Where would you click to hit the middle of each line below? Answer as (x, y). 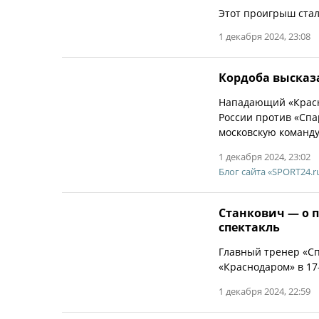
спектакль (249, 227)
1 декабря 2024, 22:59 (265, 291)
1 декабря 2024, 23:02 (265, 157)
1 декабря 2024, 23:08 (265, 36)
